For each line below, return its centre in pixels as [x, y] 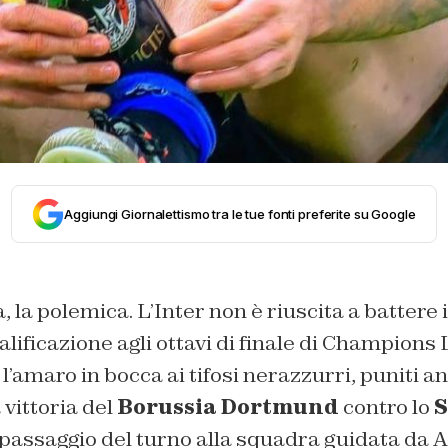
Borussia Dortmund [227, 406]
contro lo [386, 406]
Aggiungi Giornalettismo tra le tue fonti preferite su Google [240, 213]
